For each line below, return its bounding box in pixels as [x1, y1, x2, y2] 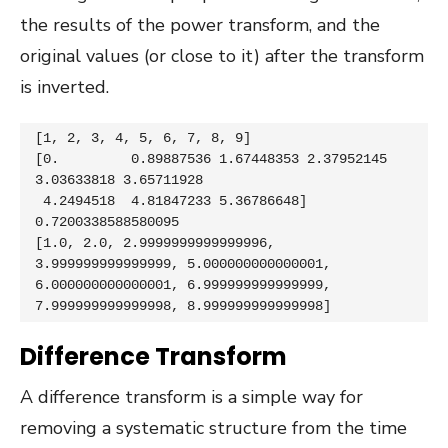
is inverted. [20, 74, 109, 99]
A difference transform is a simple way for [20, 384, 363, 409]
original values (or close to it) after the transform [20, 43, 424, 68]
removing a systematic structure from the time [20, 415, 407, 440]
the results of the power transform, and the [20, 12, 380, 37]
